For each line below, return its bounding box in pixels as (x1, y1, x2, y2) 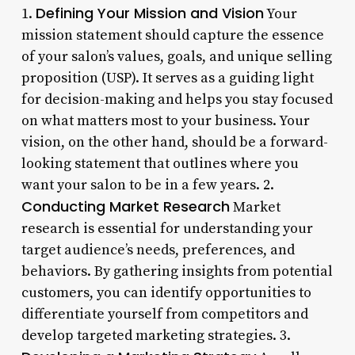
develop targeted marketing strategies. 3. (21, 326, 291, 345)
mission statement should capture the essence (21, 25, 324, 44)
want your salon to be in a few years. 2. (21, 175, 274, 194)
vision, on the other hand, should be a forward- (21, 132, 328, 151)
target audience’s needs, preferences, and (21, 240, 295, 259)
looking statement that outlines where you (21, 154, 299, 173)
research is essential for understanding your (21, 219, 313, 238)
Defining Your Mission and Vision (35, 2, 264, 23)
